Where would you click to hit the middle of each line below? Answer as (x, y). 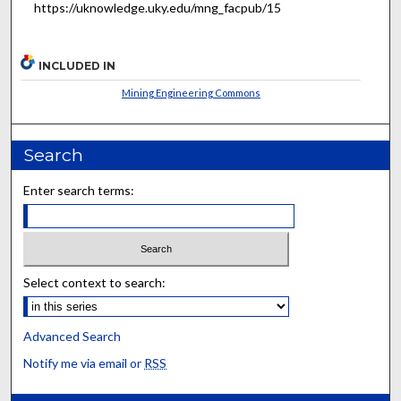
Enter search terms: (79, 190)
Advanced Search (73, 336)
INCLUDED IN (77, 66)
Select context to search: (95, 282)
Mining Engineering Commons (191, 93)
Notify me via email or (84, 363)
